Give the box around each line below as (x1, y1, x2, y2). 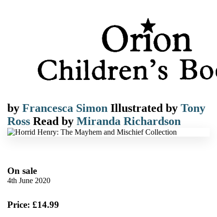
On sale (7, 166, 37, 176)
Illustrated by (110, 102, 181, 114)
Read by (33, 115, 77, 127)
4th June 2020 (7, 176, 50, 185)
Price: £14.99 (7, 200, 59, 210)
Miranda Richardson (77, 115, 181, 127)
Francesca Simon (22, 102, 108, 114)
